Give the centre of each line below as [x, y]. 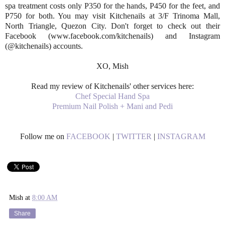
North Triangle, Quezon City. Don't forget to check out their [113, 26]
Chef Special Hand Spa [113, 96]
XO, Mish [113, 66]
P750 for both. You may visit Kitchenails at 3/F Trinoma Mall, [113, 16]
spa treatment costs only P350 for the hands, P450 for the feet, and [113, 6]
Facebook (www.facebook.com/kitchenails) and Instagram [113, 36]
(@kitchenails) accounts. [44, 46]
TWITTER [134, 137]
